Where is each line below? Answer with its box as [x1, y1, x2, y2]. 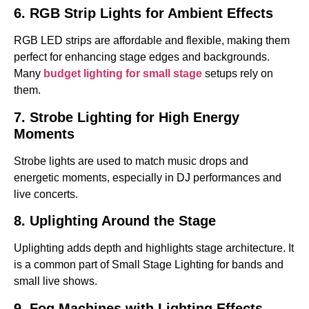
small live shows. [14, 275, 97, 288]
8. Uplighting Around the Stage [14, 213, 216, 229]
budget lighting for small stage [43, 68, 202, 80]
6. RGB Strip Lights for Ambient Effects [14, 6, 273, 21]
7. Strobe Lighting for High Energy [14, 109, 239, 125]
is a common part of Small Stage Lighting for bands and [14, 259, 283, 271]
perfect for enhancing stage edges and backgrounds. [14, 51, 270, 63]
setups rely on [202, 68, 273, 80]
